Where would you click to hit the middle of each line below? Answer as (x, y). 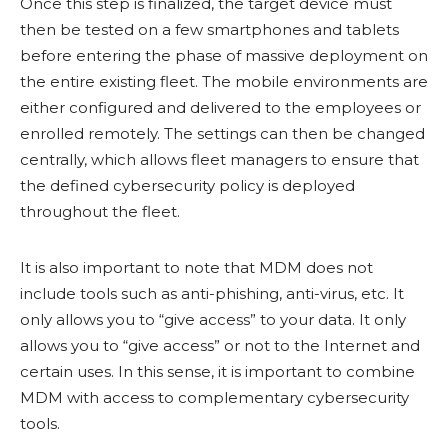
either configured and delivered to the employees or (220, 107)
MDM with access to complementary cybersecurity (214, 397)
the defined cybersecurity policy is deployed (187, 185)
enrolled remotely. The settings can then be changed (222, 133)
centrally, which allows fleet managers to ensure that (219, 159)
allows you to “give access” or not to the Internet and (220, 345)
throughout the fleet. (100, 211)
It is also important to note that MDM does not (196, 267)
